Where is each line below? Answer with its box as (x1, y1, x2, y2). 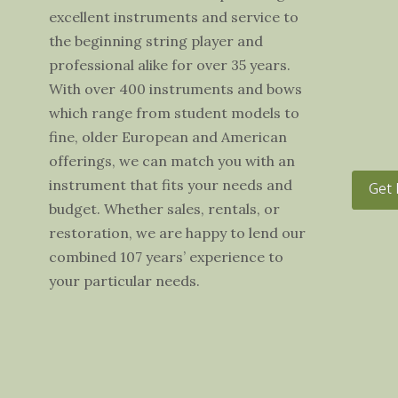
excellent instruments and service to (48, 7, 298, 26)
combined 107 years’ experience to (48, 247, 283, 266)
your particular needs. (48, 271, 200, 290)
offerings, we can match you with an (48, 151, 295, 170)
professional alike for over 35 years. (48, 55, 291, 74)
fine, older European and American (48, 127, 287, 146)
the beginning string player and (48, 31, 263, 50)
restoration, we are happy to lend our (48, 223, 306, 242)
